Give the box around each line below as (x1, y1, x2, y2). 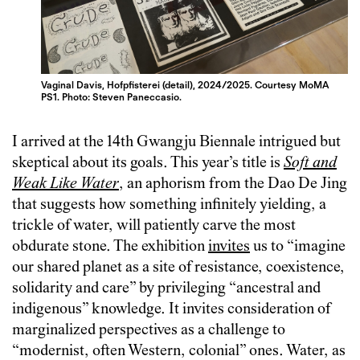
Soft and (284, 155, 337, 173)
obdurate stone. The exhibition (12, 239, 208, 256)
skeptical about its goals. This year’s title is (12, 155, 284, 173)
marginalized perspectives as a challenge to (12, 322, 285, 340)
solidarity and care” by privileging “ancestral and (12, 280, 321, 298)
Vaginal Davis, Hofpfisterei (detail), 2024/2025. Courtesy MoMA (41, 79, 330, 92)
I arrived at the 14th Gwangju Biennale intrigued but (12, 134, 341, 152)
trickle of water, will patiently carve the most (12, 218, 296, 235)
